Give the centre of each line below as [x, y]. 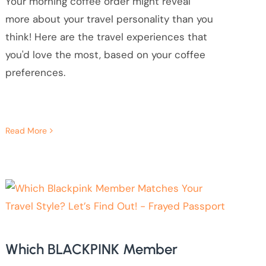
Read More [26, 131]
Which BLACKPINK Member [91, 249]
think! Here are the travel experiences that [106, 37]
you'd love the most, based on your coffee [105, 55]
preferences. [35, 73]
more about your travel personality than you [109, 19]
